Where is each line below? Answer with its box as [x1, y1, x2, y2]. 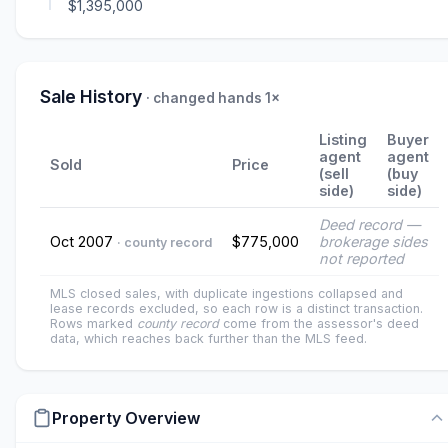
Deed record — [319, 216, 420, 234]
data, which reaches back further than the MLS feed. [50, 331, 367, 347]
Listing [319, 131, 367, 149]
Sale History [40, 86, 146, 108]
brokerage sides [319, 233, 428, 251]
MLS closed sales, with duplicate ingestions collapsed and [50, 286, 403, 302]
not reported [319, 250, 404, 268]
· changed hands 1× [146, 90, 280, 107]
